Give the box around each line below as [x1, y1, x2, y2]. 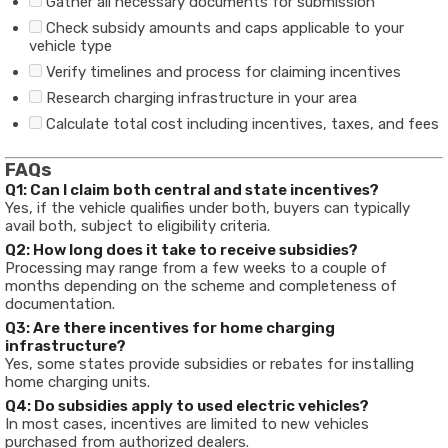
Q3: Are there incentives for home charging [5, 319, 335, 337]
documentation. [5, 295, 115, 313]
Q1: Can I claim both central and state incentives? [5, 181, 379, 199]
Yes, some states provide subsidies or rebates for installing [5, 355, 414, 373]
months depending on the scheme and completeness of [5, 277, 397, 295]
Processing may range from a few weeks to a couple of [5, 259, 387, 277]
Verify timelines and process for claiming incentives [42, 63, 401, 81]
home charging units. [5, 373, 150, 391]
